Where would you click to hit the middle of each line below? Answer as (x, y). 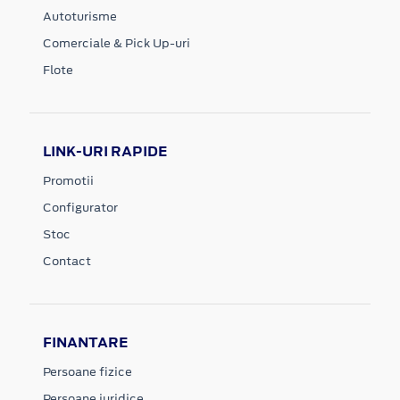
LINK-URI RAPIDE (105, 152)
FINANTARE (85, 343)
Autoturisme (80, 17)
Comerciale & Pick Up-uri (117, 44)
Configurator (80, 208)
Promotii (68, 181)
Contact (67, 262)
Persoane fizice (87, 372)
